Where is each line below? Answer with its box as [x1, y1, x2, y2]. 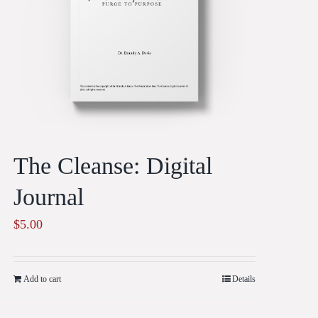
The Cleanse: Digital [13, 153, 212, 180]
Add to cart [23, 274, 61, 285]
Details [231, 274, 256, 285]
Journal [13, 184, 84, 211]
